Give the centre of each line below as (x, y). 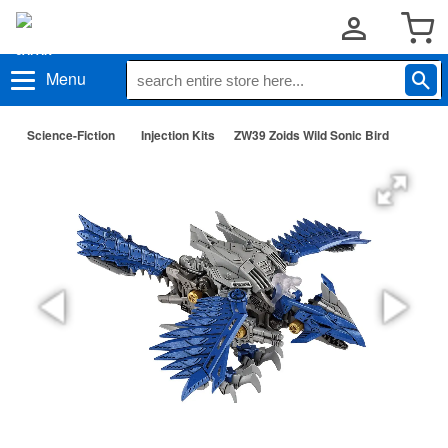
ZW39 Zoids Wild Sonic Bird (311, 135)
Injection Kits (178, 135)
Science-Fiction (71, 135)
